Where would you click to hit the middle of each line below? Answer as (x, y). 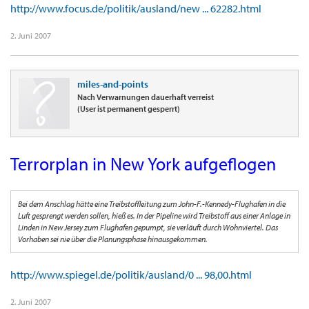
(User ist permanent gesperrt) (129, 109)
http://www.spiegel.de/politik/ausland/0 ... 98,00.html (131, 275)
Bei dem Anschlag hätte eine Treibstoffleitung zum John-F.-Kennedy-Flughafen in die (152, 204)
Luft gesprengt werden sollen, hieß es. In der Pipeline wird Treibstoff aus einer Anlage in (154, 216)
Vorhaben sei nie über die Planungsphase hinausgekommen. (113, 239)
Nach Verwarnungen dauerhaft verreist (146, 97)
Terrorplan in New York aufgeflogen (143, 164)
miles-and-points (113, 84)
